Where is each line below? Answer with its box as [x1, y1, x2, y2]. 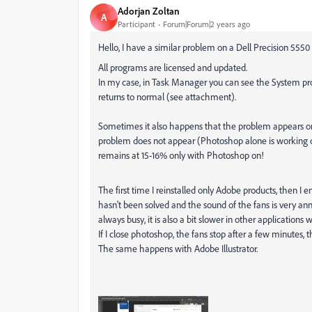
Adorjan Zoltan [118, 5, 180, 17]
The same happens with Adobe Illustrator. [98, 242, 258, 254]
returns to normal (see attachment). [98, 90, 236, 102]
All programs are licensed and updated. [98, 61, 247, 73]
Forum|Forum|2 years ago [163, 19, 250, 30]
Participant [118, 19, 155, 30]
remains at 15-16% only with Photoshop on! [98, 148, 264, 161]
